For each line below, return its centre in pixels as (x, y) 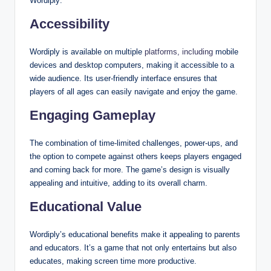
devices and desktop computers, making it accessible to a (132, 65)
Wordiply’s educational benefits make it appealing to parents (135, 234)
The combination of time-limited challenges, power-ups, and (134, 143)
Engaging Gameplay (93, 115)
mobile (226, 51)
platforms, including (179, 51)
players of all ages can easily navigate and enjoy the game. (134, 91)
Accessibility (70, 24)
